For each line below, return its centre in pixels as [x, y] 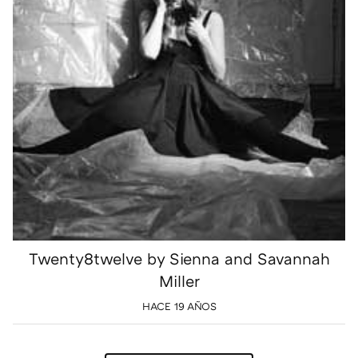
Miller [179, 281]
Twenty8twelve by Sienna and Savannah [179, 259]
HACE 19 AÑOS [179, 306]
